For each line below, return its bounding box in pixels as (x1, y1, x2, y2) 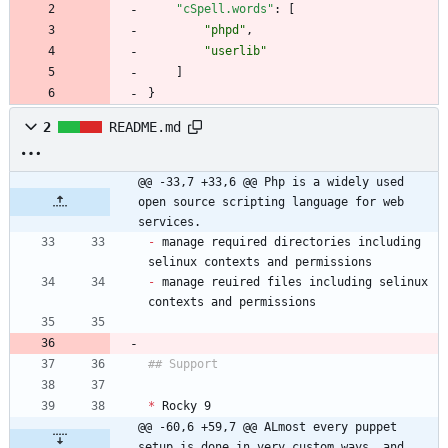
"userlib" (204, 44, 267, 59)
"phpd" (204, 23, 246, 38)
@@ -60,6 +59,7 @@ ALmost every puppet (138, 420, 397, 435)
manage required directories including (155, 235, 421, 250)
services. (138, 215, 201, 230)
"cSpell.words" (176, 2, 274, 17)
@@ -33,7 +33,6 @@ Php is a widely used (138, 175, 404, 190)
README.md (109, 119, 181, 136)
